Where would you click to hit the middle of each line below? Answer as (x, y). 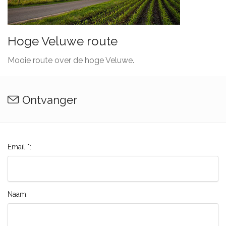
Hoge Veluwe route (63, 41)
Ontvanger (50, 100)
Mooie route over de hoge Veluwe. (71, 60)
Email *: (19, 147)
